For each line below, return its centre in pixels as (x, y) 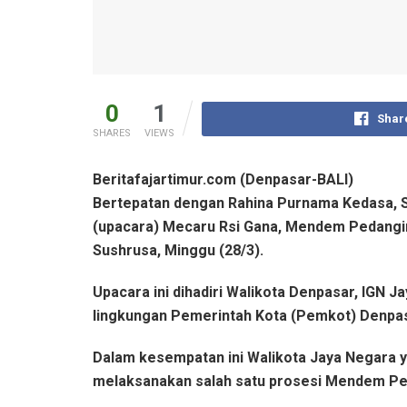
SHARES (112, 133)
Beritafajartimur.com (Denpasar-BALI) (223, 179)
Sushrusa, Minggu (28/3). (178, 250)
